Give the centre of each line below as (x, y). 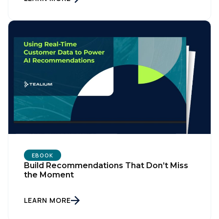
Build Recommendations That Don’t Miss (106, 166)
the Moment (49, 175)
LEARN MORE (47, 200)
